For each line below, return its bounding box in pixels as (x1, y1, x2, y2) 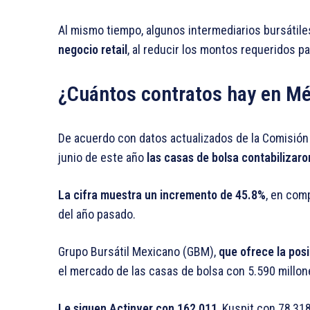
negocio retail (58, 42, 127, 57)
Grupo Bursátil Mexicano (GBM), (58, 244, 219, 259)
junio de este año (58, 150, 147, 165)
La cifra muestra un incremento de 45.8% (58, 188, 266, 203)
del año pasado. (58, 207, 136, 222)
